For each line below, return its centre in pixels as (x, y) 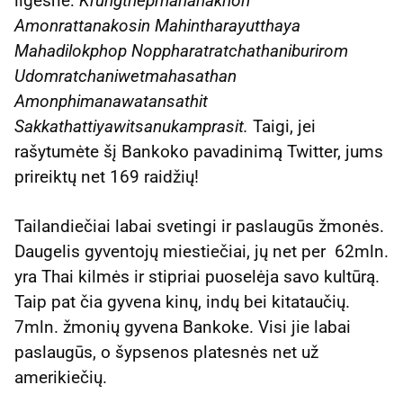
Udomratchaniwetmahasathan (125, 76)
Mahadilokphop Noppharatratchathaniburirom (181, 50)
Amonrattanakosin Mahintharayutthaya (157, 25)
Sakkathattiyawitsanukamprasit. (134, 126)
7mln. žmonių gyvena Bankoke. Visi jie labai (183, 327)
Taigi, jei (284, 126)
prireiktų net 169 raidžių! (107, 176)
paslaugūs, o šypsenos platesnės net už (166, 352)
